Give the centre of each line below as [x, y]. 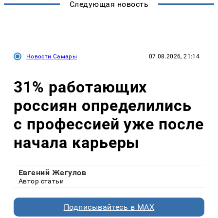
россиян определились [103, 106]
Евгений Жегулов [53, 172]
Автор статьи [41, 181]
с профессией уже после [109, 124]
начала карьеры [77, 143]
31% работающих [81, 87]
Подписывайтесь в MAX [109, 207]
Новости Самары [52, 56]
